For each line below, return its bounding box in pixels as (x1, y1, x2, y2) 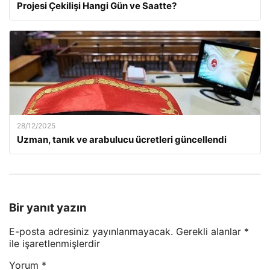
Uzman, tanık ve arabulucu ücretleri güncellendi (17, 134, 227, 145)
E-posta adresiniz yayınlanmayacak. (9, 225, 173, 238)
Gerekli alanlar (176, 225, 244, 238)
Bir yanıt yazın (9, 200, 87, 215)
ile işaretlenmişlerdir (9, 237, 100, 250)
